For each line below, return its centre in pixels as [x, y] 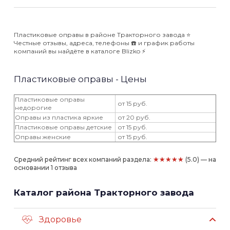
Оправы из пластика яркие [59, 117]
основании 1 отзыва [45, 168]
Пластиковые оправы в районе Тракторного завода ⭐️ [102, 35]
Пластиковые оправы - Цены [80, 79]
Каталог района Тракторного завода [104, 193]
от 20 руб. [133, 117]
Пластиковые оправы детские [63, 127]
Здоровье [60, 219]
